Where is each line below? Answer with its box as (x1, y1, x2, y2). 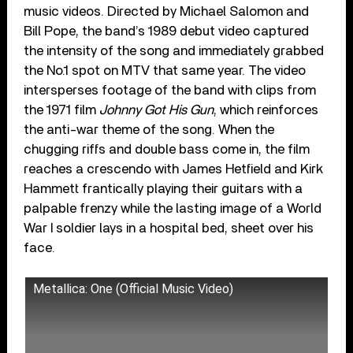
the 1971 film (24, 102, 100, 117)
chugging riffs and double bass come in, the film (24, 142, 310, 156)
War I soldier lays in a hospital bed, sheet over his (24, 221, 314, 235)
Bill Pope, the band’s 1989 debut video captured (24, 24, 310, 38)
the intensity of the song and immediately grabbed (24, 43, 325, 58)
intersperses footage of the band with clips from (24, 83, 317, 97)
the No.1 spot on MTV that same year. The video (24, 63, 307, 77)
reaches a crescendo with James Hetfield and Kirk (24, 162, 324, 176)
